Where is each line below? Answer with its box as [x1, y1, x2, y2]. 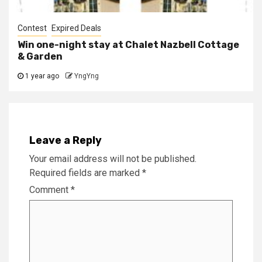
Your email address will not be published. [29, 153, 196, 164]
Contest [18, 23, 47, 33]
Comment [29, 184, 71, 195]
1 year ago [23, 71, 59, 80]
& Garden [18, 50, 63, 62]
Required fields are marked [29, 167, 142, 178]
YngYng [74, 71, 99, 80]
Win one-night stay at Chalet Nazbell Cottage [18, 39, 239, 50]
